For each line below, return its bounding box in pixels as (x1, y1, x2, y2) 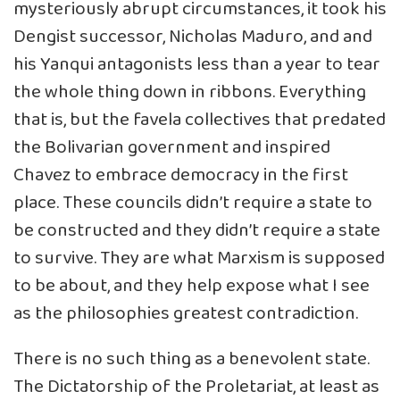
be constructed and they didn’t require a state (13, 215, 380, 246)
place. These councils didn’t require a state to (13, 187, 372, 218)
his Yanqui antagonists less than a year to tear (13, 49, 380, 79)
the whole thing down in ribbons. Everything (13, 77, 366, 107)
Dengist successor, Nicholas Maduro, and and (13, 21, 372, 52)
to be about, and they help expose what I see (13, 271, 370, 301)
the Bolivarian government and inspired (13, 132, 330, 162)
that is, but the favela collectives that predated (13, 104, 386, 135)
